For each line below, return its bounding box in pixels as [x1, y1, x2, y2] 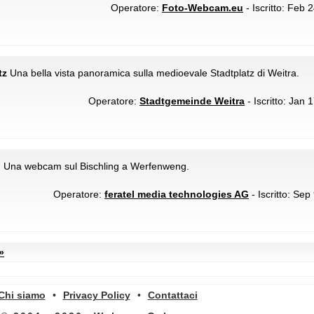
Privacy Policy [62, 289, 130, 301]
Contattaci [147, 289, 198, 301]
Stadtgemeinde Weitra [139, 95, 245, 107]
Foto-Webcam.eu [162, 2, 243, 13]
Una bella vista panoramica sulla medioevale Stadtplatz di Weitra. [7, 67, 299, 78]
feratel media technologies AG [104, 189, 249, 200]
